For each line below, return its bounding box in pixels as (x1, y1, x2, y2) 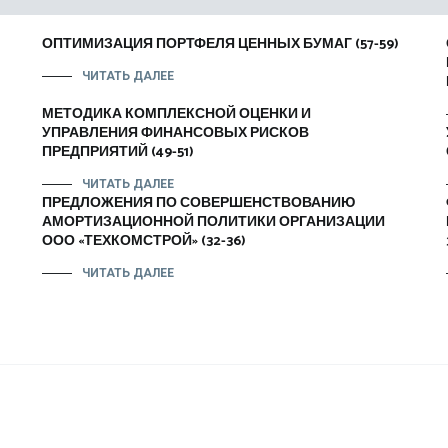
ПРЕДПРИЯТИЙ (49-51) (42, 141, 195, 164)
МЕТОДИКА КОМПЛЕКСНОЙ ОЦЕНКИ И (42, 103, 312, 126)
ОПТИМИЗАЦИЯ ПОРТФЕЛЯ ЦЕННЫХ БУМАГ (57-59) (42, 33, 400, 56)
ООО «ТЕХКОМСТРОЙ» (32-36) (42, 230, 247, 253)
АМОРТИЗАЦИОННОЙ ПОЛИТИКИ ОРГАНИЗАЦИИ (42, 211, 386, 234)
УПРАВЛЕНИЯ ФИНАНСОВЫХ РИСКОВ (42, 122, 310, 145)
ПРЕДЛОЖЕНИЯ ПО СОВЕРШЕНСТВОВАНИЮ (42, 192, 356, 215)
